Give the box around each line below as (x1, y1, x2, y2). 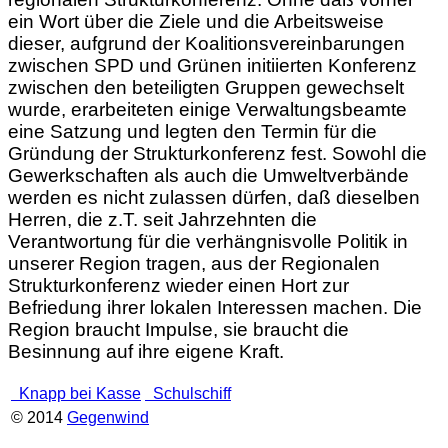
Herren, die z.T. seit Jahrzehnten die (8, 209, 317, 231)
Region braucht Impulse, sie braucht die (8, 319, 349, 341)
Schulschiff (149, 384, 231, 402)
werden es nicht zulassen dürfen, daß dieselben (8, 187, 420, 209)
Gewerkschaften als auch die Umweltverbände (8, 165, 409, 187)
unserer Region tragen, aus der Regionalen (8, 253, 380, 275)
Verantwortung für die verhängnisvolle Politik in (8, 231, 408, 253)
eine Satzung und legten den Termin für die (8, 121, 377, 143)
